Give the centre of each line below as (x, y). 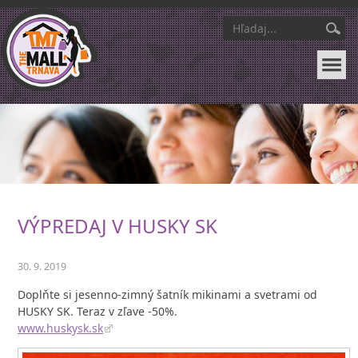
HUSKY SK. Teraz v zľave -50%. (98, 311)
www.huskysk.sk (61, 328)
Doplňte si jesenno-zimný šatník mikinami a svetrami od (168, 294)
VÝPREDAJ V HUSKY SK (118, 225)
